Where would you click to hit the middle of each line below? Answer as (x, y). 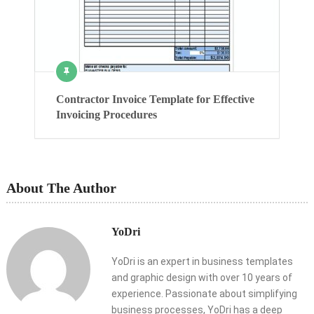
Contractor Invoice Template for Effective (155, 100)
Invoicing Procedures (107, 115)
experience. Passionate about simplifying (204, 294)
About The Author (61, 188)
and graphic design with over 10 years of (202, 278)
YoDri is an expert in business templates (202, 262)
